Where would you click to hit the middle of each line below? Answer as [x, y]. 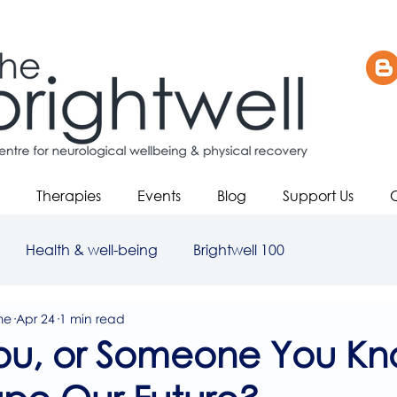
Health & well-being [92, 249]
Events [159, 195]
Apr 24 [35, 318]
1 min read [92, 318]
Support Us [318, 195]
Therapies [69, 195]
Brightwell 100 [239, 249]
